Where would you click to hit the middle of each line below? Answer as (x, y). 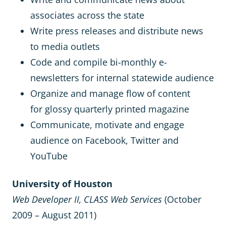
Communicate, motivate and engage (107, 125)
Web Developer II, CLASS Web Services (87, 199)
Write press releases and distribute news (117, 31)
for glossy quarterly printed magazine (110, 109)
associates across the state (87, 15)
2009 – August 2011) (54, 215)
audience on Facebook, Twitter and (104, 140)
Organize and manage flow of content (110, 93)
